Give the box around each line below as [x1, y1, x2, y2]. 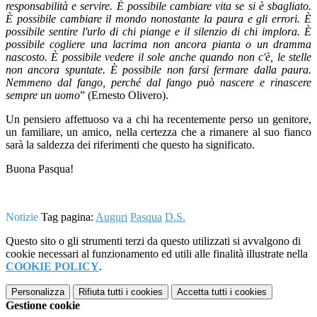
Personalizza [11, 287, 64, 298]
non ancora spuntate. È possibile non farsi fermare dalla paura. [6, 64, 311, 76]
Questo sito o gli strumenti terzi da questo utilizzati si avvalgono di [6, 235, 301, 248]
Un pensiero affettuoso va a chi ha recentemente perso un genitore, [6, 113, 311, 126]
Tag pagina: [38, 211, 96, 224]
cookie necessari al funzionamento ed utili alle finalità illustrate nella [6, 248, 308, 260]
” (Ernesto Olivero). [80, 89, 168, 102]
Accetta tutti [177, 287, 227, 298]
